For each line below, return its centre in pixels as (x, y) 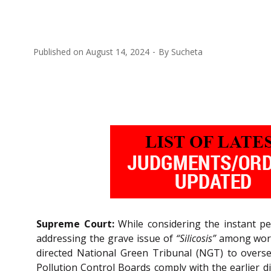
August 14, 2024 (118, 51)
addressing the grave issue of (106, 238)
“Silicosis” (196, 238)
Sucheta (187, 51)
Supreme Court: (75, 224)
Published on (60, 51)
